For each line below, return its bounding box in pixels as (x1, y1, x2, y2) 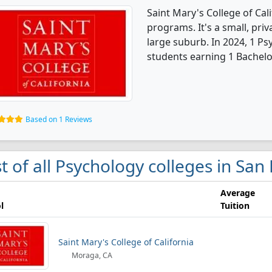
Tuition (220, 200, 250, 211)
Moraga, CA (70, 250, 113, 260)
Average (220, 187, 255, 199)
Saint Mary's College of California (58, 236, 194, 248)
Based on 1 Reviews (25, 114, 92, 124)
